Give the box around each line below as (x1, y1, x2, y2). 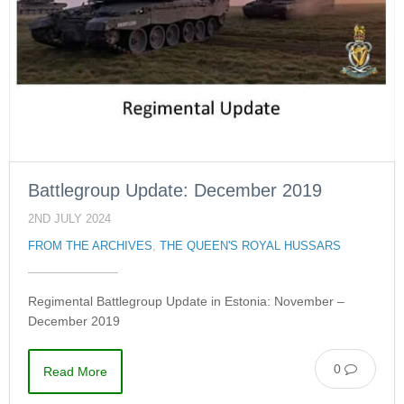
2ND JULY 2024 (28, 213, 111, 226)
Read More (43, 364, 107, 380)
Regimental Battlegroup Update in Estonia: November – (28, 294, 344, 309)
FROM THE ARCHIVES (28, 240, 152, 253)
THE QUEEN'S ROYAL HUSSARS (160, 240, 341, 253)
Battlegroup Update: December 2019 (28, 180, 322, 201)
